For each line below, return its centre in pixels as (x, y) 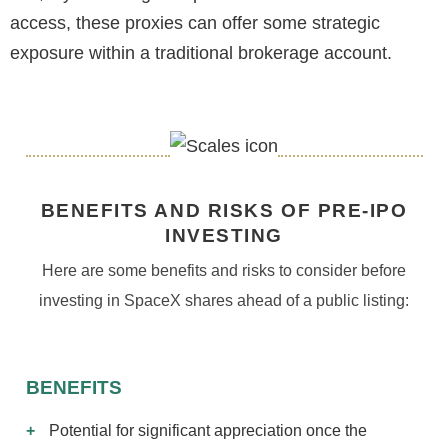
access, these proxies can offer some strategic (195, 22)
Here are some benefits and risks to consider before (224, 271)
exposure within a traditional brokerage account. (201, 52)
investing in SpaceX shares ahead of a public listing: (224, 301)
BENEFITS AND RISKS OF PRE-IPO (224, 210)
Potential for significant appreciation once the (207, 430)
